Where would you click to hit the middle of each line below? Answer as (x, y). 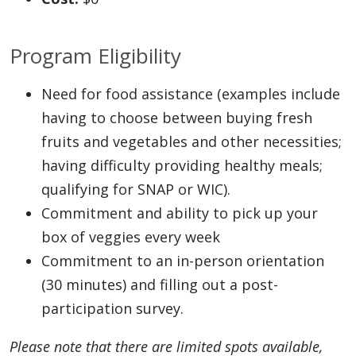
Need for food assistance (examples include (191, 93)
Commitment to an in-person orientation (183, 260)
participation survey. (114, 308)
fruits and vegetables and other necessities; (192, 141)
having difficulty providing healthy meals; (182, 165)
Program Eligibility (95, 55)
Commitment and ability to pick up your (180, 213)
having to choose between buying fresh (177, 117)
